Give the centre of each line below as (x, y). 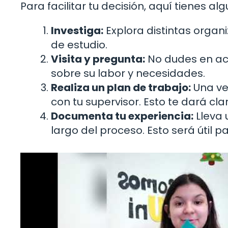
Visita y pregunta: (98, 59)
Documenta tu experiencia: (122, 116)
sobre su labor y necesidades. (128, 73)
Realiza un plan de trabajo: (121, 87)
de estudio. (79, 45)
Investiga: (77, 30)
